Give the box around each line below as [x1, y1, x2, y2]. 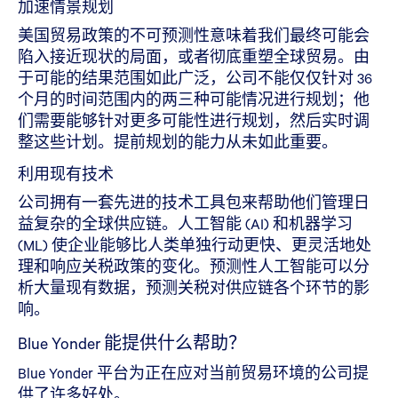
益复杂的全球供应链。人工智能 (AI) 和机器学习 [18, 214, 353, 233]
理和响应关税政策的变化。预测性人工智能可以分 [18, 257, 370, 275]
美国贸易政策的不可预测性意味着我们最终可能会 [18, 26, 370, 44]
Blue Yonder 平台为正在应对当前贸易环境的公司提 [18, 363, 369, 382]
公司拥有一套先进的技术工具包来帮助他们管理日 [18, 193, 370, 211]
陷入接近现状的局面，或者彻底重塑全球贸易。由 [18, 47, 370, 66]
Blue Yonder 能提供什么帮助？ [18, 332, 246, 354]
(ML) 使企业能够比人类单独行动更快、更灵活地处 [18, 235, 371, 254]
